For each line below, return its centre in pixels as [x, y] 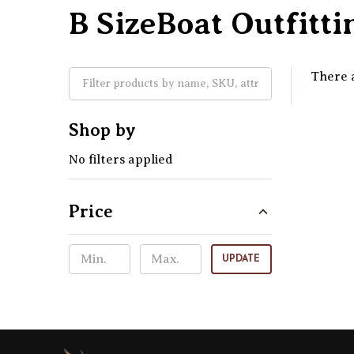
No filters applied [121, 160]
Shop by [102, 130]
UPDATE [241, 259]
